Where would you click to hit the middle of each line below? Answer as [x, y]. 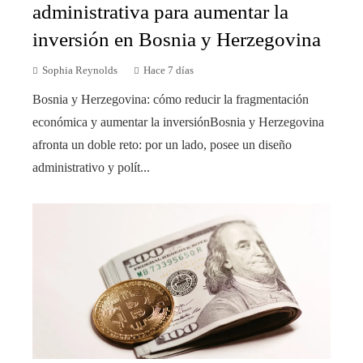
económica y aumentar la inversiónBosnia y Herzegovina [178, 122]
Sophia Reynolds [80, 70]
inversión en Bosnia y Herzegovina [177, 39]
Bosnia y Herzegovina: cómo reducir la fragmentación [171, 99]
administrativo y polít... [91, 167]
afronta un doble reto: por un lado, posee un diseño [162, 144]
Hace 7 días [169, 70]
